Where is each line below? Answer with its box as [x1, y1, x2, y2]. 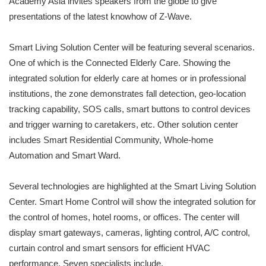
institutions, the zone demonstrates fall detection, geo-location [9, 88, 246, 99]
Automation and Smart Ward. [9, 150, 121, 161]
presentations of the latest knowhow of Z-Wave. [9, 11, 192, 22]
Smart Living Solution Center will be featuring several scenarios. [9, 42, 255, 53]
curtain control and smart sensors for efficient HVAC [9, 243, 210, 254]
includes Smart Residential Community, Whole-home [9, 135, 213, 145]
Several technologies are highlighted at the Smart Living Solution [9, 181, 256, 192]
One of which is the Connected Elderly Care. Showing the [9, 58, 230, 68]
